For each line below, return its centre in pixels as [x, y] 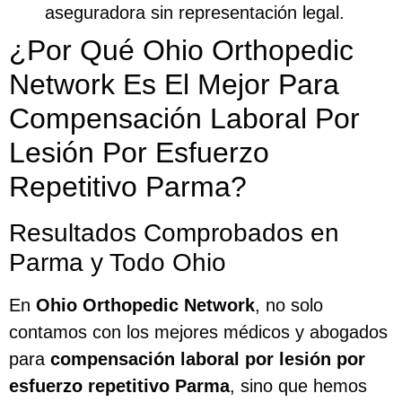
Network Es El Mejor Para [174, 85]
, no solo [289, 306]
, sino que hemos [298, 386]
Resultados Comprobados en [174, 233]
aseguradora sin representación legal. [195, 13]
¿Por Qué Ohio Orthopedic [181, 51]
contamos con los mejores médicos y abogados [198, 332]
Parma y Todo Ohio [118, 263]
